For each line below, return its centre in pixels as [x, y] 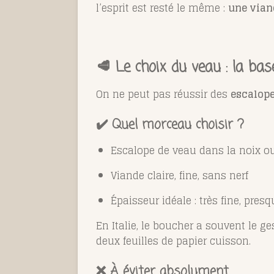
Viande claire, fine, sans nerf [180, 175]
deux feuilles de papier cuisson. [173, 241]
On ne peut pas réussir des [163, 94]
